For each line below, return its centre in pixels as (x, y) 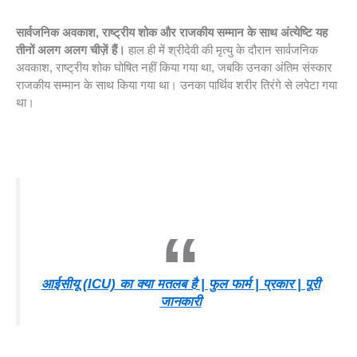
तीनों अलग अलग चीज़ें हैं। (71, 50)
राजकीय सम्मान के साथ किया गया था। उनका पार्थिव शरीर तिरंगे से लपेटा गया (177, 85)
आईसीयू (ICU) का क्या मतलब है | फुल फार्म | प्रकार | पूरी (180, 283)
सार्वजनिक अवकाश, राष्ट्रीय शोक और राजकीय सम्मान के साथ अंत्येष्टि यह (172, 33)
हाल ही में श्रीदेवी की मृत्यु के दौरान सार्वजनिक (222, 50)
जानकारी (180, 301)
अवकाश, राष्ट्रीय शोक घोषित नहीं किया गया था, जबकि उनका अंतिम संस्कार (174, 68)
